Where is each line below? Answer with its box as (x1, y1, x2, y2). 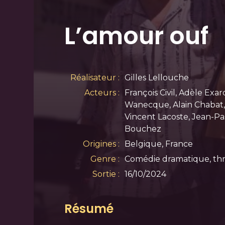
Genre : (90, 154, 120, 164)
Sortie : (92, 169, 120, 179)
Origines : (82, 139, 120, 149)
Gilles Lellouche (124, 73, 189, 83)
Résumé (64, 200, 114, 217)
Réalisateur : (70, 73, 120, 83)
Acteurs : (84, 88, 120, 98)
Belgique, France (124, 139, 193, 149)
